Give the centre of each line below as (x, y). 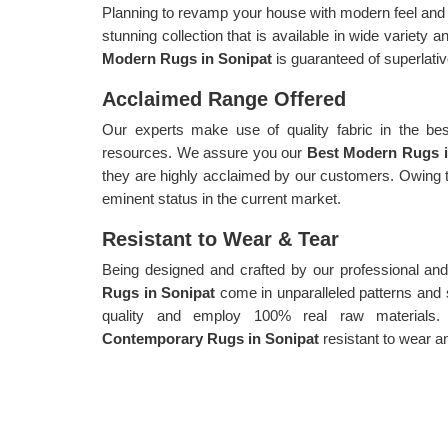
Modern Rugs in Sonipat (189, 58)
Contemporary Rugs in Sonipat (212, 338)
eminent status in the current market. (221, 198)
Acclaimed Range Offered (224, 99)
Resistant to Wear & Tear (220, 239)
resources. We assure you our (204, 152)
